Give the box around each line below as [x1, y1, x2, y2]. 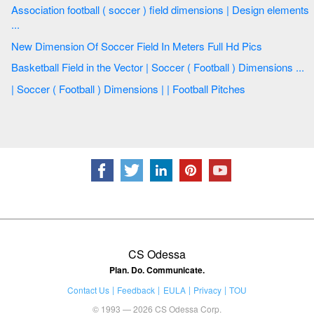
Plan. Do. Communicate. [109, 263, 205, 276]
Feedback [117, 283, 156, 296]
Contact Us [67, 283, 109, 296]
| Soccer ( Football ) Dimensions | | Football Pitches [172, 81, 248, 97]
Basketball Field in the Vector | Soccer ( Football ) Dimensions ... [296, 60, 307, 75]
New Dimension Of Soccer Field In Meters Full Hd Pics [161, 38, 262, 53]
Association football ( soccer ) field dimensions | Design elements [11, 2, 67, 18]
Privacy [193, 283, 221, 296]
